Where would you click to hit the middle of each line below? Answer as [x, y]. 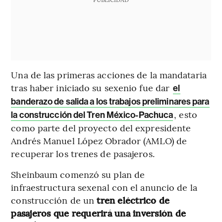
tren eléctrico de [133, 200]
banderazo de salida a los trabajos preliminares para [110, 101]
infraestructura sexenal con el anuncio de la [104, 187]
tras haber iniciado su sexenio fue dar [92, 87]
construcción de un [54, 200]
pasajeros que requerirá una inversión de [98, 213]
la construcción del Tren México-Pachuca [92, 115]
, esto [186, 114]
